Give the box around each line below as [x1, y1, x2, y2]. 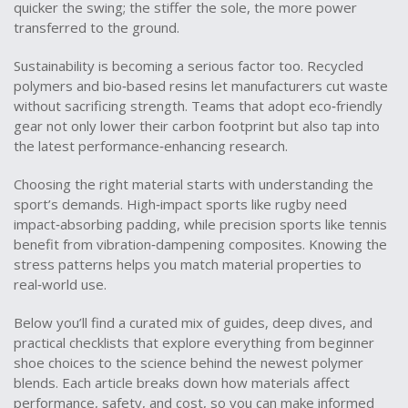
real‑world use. [14, 275, 107, 293]
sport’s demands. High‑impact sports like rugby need [14, 195, 347, 213]
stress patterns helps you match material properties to [14, 255, 362, 273]
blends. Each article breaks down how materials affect [14, 373, 350, 392]
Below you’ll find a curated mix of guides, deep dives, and [14, 313, 372, 331]
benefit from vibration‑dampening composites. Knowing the [14, 235, 387, 253]
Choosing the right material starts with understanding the [14, 175, 373, 193]
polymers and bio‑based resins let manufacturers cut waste [14, 76, 388, 95]
